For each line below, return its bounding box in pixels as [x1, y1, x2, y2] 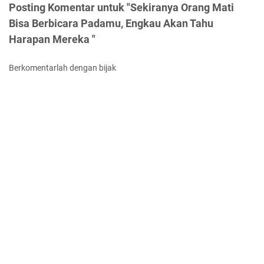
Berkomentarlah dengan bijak [9, 62, 116, 72]
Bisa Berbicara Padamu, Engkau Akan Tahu [9, 16, 213, 29]
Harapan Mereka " [9, 32, 95, 45]
